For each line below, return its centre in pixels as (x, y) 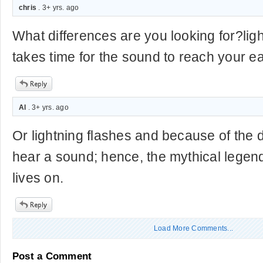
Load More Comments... (194, 228)
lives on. (38, 178)
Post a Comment (52, 256)
